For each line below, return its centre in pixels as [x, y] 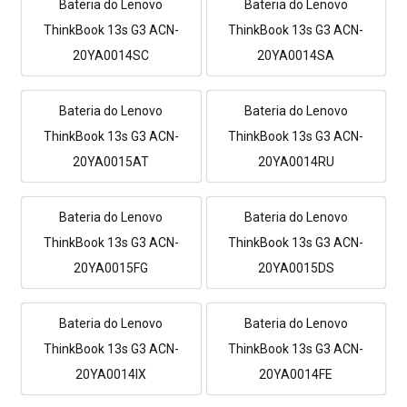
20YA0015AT [111, 161]
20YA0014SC [111, 55]
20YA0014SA [296, 55]
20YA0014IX [111, 374]
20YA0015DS [296, 268]
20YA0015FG [111, 268]
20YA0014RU [296, 161]
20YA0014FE [296, 374]
